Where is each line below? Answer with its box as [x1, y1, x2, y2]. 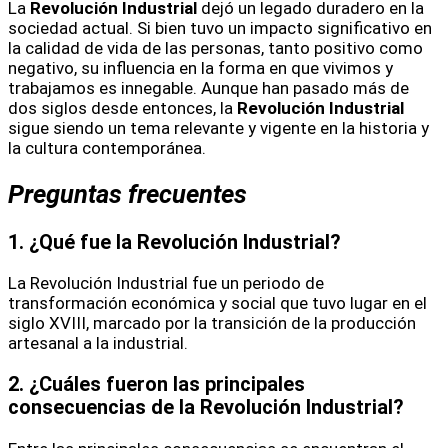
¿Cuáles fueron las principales [29, 373, 305, 397]
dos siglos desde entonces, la [8, 98, 237, 119]
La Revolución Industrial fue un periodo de [8, 273, 324, 294]
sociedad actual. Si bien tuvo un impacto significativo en [8, 18, 432, 39]
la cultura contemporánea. [8, 138, 206, 159]
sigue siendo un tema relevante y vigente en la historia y [8, 118, 429, 139]
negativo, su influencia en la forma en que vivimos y [8, 58, 393, 79]
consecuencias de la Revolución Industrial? [8, 396, 404, 420]
